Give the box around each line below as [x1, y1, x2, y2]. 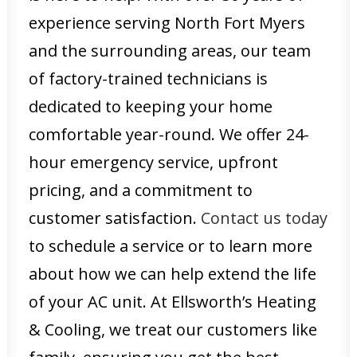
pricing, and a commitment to [29, 179, 253, 201]
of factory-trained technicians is [29, 68, 268, 89]
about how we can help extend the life [29, 263, 316, 284]
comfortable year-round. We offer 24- [29, 124, 309, 145]
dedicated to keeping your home [29, 96, 273, 117]
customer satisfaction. [29, 207, 201, 229]
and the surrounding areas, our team [29, 40, 311, 61]
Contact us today [201, 207, 328, 229]
